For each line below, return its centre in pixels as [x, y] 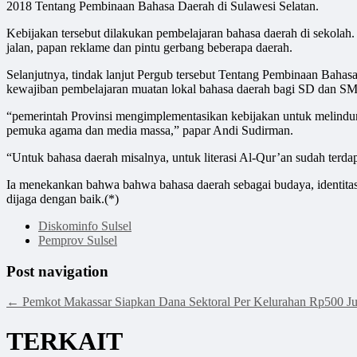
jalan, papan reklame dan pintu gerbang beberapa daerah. [149, 47]
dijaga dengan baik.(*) [63, 199]
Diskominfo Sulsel [85, 226]
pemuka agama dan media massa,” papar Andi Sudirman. [150, 130]
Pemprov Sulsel [78, 240]
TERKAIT [65, 341]
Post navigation [57, 271]
